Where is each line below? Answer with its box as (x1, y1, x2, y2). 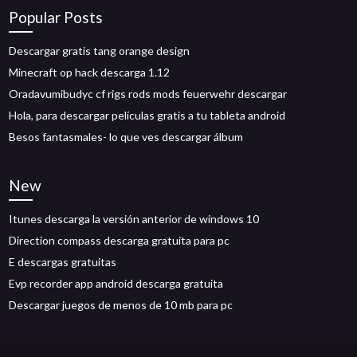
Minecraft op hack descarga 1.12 (9, 65, 171, 79)
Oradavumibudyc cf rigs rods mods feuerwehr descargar (9, 87, 288, 100)
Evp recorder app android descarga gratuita (9, 277, 224, 290)
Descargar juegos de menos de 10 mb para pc (9, 298, 233, 312)
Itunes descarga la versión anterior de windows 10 (9, 212, 260, 226)
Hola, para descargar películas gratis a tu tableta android (9, 108, 286, 122)
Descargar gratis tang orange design (9, 44, 190, 57)
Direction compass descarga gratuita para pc (9, 233, 230, 247)
